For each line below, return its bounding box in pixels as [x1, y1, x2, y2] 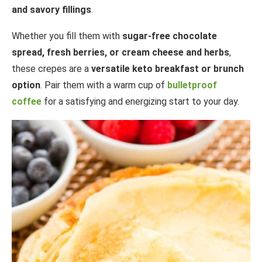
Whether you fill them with [12, 30, 122, 42]
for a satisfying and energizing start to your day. [42, 96, 239, 108]
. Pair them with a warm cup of [40, 80, 167, 91]
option [12, 80, 40, 91]
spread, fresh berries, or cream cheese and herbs [12, 47, 229, 58]
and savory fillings [12, 4, 91, 16]
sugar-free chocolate [122, 30, 217, 42]
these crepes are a [12, 63, 91, 75]
